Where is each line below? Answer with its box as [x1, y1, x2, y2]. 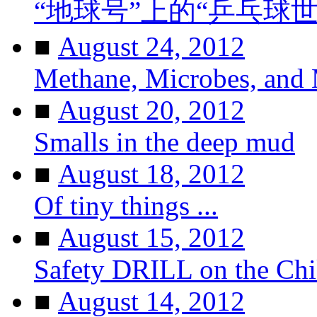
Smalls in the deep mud [34, 126, 295, 157]
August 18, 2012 [58, 158, 245, 189]
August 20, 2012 [58, 94, 245, 125]
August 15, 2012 [58, 221, 245, 253]
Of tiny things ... [34, 190, 218, 221]
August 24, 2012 [58, 30, 245, 62]
